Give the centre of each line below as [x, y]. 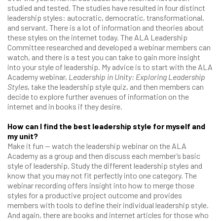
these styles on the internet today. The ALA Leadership [97, 37]
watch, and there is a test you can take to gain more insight [104, 57]
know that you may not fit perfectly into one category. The [102, 175]
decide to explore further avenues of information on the [98, 96]
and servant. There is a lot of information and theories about [106, 27]
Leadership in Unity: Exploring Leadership [137, 77]
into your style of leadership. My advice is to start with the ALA [110, 67]
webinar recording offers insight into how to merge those [101, 185]
